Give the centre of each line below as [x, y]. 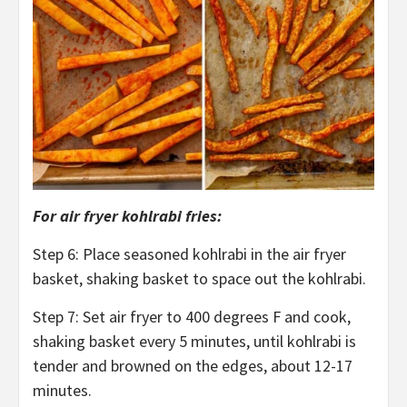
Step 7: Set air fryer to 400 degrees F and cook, [192, 317]
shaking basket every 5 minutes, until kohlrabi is [194, 342]
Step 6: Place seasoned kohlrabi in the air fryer [189, 254]
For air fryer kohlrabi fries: [127, 216]
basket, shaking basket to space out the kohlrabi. [201, 279]
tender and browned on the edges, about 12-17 [193, 366]
